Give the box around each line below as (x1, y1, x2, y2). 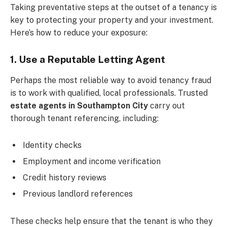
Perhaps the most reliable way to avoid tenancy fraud (10, 75, 211, 85)
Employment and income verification (23, 157, 161, 167)
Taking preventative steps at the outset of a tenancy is (10, 3, 217, 13)
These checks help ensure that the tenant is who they (10, 216, 213, 226)
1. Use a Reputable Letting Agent (10, 54, 165, 65)
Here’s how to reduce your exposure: (10, 28, 147, 38)
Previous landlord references (23, 189, 133, 199)
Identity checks (23, 140, 82, 150)
